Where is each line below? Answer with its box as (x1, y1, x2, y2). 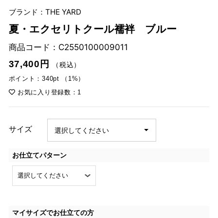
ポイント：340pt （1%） (8, 75, 85, 83)
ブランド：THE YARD (8, 7, 81, 17)
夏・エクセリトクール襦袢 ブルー (8, 23, 177, 35)
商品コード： (8, 42, 58, 53)
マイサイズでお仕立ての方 (12, 208, 94, 217)
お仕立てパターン (12, 151, 67, 159)
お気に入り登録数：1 (15, 88, 82, 96)
